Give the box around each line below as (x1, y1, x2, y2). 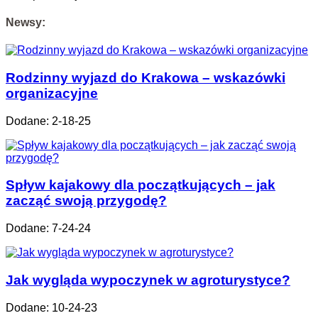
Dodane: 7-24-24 (6, 222, 91, 235)
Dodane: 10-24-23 (6, 301, 97, 314)
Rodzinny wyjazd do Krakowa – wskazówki (6, 70, 285, 85)
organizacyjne (6, 85, 98, 101)
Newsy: (6, 16, 45, 28)
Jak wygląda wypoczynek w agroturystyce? (6, 272, 290, 287)
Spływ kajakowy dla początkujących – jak (6, 177, 275, 193)
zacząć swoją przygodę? (6, 193, 167, 209)
